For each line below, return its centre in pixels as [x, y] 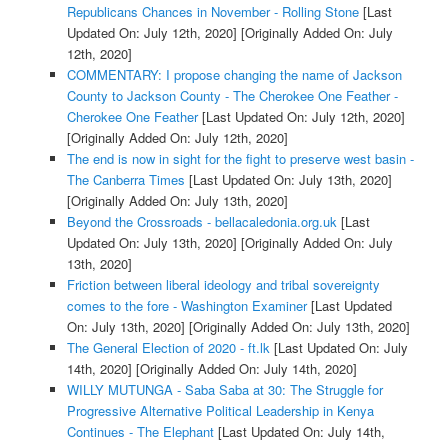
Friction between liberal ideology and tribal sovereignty [223, 284]
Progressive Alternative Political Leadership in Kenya [220, 410]
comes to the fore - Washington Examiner [186, 305]
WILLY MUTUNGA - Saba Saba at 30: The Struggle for [224, 389]
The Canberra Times [125, 179]
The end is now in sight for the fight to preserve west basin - [240, 158]
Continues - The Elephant [140, 431]
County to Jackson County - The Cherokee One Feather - [232, 95]
